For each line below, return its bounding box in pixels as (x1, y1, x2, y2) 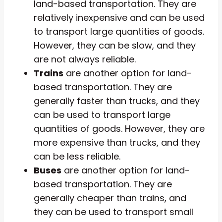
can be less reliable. (34, 150, 120, 163)
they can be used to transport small (34, 205, 193, 218)
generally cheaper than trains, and (34, 191, 186, 204)
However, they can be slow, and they (34, 39, 196, 52)
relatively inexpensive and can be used (34, 11, 205, 24)
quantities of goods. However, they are (34, 122, 205, 135)
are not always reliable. (34, 53, 136, 65)
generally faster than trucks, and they (34, 94, 200, 107)
